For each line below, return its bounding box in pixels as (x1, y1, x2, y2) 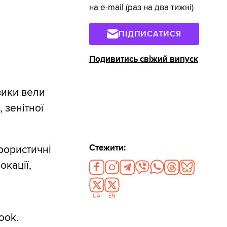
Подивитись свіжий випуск (89, 54, 198, 64)
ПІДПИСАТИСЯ (119, 28, 181, 39)
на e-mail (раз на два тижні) (89, 3, 194, 13)
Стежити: (89, 142, 126, 153)
